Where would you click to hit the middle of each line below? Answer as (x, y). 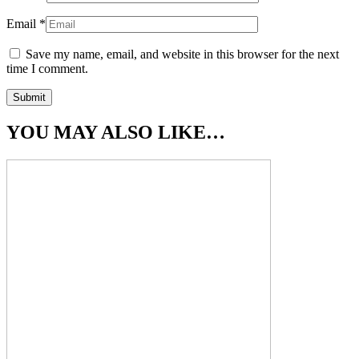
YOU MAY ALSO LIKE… (116, 132)
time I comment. (47, 68)
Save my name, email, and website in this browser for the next (182, 54)
